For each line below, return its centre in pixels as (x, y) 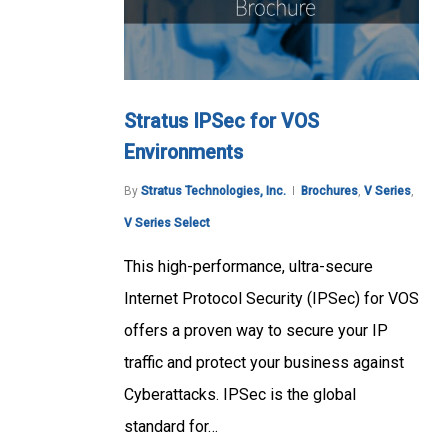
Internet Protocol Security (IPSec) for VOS (271, 299)
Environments (183, 153)
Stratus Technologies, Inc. (213, 191)
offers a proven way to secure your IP (256, 331)
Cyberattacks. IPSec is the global (240, 395)
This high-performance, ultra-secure (248, 267)
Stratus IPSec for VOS (221, 122)
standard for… (171, 427)
